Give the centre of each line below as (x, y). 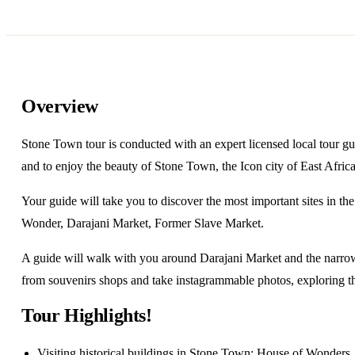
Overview (60, 106)
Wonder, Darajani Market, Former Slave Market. (143, 223)
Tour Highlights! (87, 315)
